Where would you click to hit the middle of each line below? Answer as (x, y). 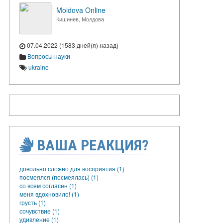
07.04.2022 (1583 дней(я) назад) (72, 45)
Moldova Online (81, 10)
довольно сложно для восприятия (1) (72, 168)
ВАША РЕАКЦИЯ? (91, 145)
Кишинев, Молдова (80, 19)
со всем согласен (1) (48, 185)
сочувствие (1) (40, 211)
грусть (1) (33, 202)
